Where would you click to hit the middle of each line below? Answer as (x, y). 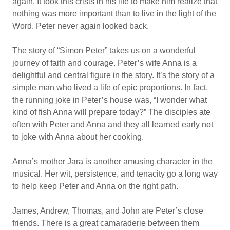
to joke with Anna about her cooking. (78, 137)
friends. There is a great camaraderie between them (106, 223)
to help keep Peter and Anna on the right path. (95, 186)
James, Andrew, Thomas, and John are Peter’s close (108, 211)
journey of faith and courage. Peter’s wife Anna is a (104, 63)
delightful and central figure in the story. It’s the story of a (113, 75)
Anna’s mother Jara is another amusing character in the (112, 161)
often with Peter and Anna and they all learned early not (113, 124)
